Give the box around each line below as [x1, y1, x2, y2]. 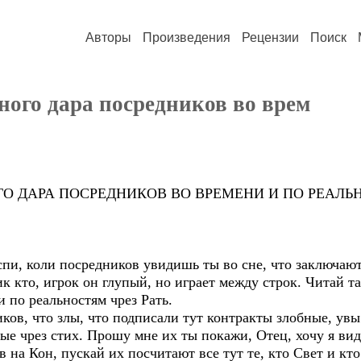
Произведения [143, 31, 230, 44]
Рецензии [242, 31, 299, 44]
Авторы [85, 31, 131, 44]
